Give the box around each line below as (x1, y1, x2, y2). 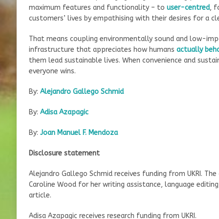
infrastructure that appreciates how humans (28, 45, 176, 54)
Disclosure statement (28, 149, 100, 157)
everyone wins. (28, 66, 76, 75)
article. (28, 191, 51, 199)
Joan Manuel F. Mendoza (40, 128, 118, 137)
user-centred (166, 3, 210, 12)
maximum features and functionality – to (28, 3, 167, 12)
